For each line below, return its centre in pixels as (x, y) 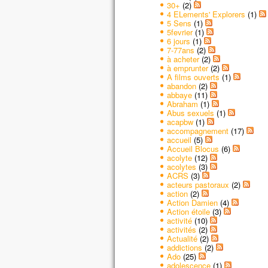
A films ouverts (193, 77)
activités (181, 229)
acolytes (181, 166)
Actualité (182, 238)
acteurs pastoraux (198, 184)
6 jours (178, 41)
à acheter (183, 59)
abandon (181, 86)
